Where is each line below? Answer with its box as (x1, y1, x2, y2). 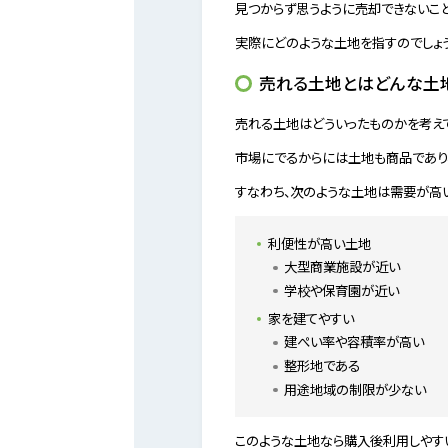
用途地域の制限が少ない (284, 378, 427, 399)
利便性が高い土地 (268, 232, 372, 253)
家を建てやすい (268, 307, 355, 328)
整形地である (284, 355, 361, 376)
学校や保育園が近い (284, 280, 400, 301)
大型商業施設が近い (284, 256, 401, 277)
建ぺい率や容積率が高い (284, 331, 425, 352)
